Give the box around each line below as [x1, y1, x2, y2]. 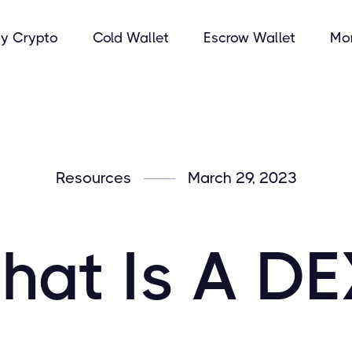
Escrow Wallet [203, 30, 295, 46]
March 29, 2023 [187, 169, 297, 187]
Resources [55, 169, 131, 187]
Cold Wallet [93, 30, 169, 46]
